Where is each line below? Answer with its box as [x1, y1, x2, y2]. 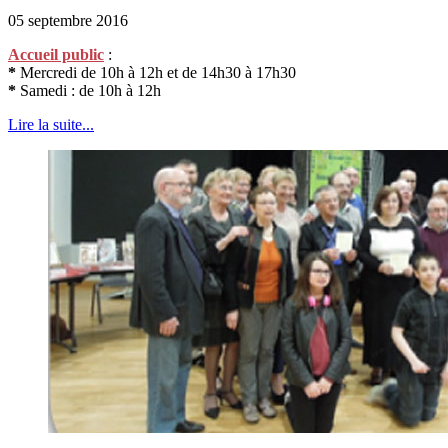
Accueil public [8, 45, 104, 63]
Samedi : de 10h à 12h [20, 81, 161, 99]
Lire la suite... [8, 115, 94, 133]
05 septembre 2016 [8, 11, 128, 29]
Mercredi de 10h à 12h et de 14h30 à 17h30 [16, 63, 296, 81]
